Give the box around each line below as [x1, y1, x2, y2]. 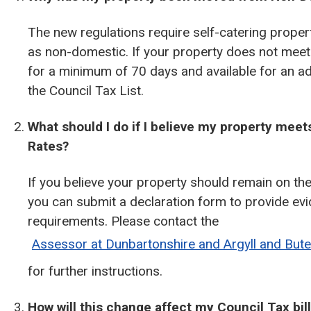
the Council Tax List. [28, 83, 144, 99]
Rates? [28, 138, 69, 154]
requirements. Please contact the [28, 213, 219, 229]
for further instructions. [28, 263, 162, 279]
